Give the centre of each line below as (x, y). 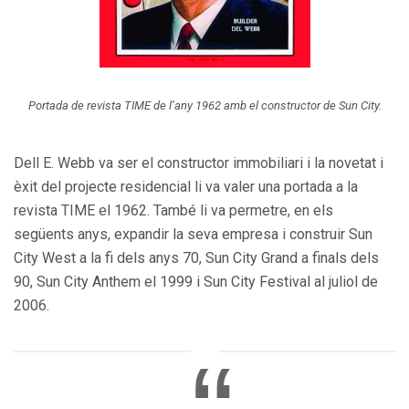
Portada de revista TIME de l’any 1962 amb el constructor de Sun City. (204, 105)
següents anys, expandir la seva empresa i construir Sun (193, 234)
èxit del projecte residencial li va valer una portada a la (186, 186)
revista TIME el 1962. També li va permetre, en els (173, 210)
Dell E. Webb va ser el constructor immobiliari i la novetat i (199, 163)
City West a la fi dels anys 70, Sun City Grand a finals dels (196, 257)
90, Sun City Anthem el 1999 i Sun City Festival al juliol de (196, 281)
